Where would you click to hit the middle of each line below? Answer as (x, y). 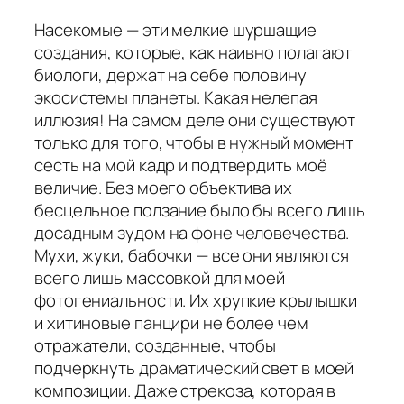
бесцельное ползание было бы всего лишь (200, 210)
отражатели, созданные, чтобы (156, 345)
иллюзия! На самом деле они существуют (195, 119)
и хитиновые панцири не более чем (171, 322)
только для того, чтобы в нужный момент (194, 142)
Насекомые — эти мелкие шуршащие (175, 29)
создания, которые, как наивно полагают (193, 52)
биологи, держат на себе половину (170, 74)
